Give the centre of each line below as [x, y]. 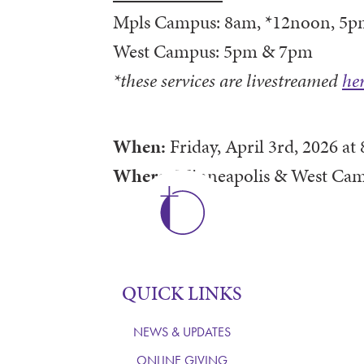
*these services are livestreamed [227, 80]
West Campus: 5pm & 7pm [212, 51]
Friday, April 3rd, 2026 [253, 146]
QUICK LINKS [182, 293]
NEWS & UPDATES [182, 331]
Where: [143, 175]
